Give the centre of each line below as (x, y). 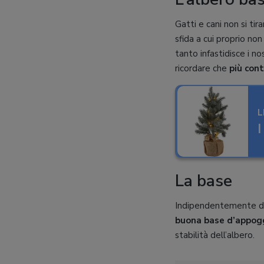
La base (204, 181)
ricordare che (202, 68)
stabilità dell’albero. (215, 235)
